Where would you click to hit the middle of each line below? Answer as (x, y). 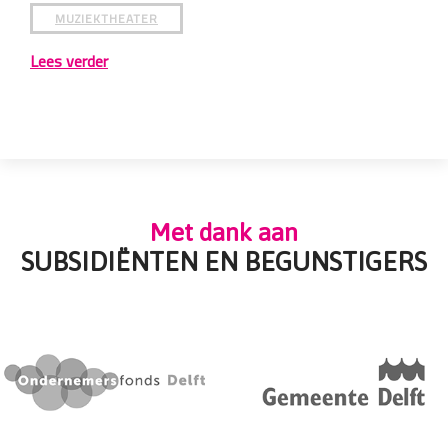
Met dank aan (224, 232)
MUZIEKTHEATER (392, 19)
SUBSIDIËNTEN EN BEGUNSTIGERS (224, 262)
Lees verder (354, 61)
